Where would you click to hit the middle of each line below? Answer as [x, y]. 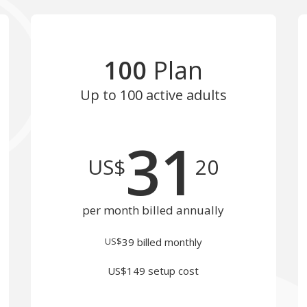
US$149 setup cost [153, 271]
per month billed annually [153, 210]
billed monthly [168, 242]
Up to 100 [111, 95]
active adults [184, 95]
